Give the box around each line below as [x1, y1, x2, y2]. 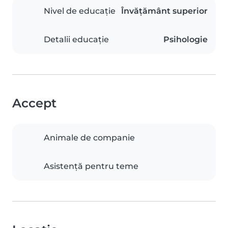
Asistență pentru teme [44, 161, 138, 171]
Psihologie [163, 35, 208, 44]
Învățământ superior [121, 6, 208, 16]
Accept [12, 96, 56, 110]
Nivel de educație [44, 6, 116, 16]
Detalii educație [44, 35, 109, 44]
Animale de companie [44, 133, 135, 142]
